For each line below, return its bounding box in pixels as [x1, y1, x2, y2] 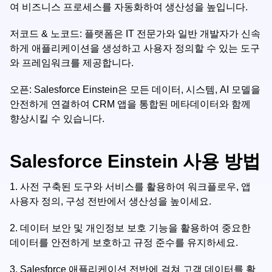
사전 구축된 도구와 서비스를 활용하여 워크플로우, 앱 [20, 182, 251, 192]
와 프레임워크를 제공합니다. [10, 58, 134, 68]
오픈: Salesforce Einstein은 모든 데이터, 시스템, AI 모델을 [10, 84, 260, 95]
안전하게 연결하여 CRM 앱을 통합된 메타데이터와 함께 [10, 99, 251, 109]
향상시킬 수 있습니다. [10, 114, 104, 124]
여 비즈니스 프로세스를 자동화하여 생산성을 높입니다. [10, 2, 248, 12]
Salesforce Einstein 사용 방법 [10, 151, 260, 171]
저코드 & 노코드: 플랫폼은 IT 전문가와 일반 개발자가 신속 [10, 29, 260, 39]
